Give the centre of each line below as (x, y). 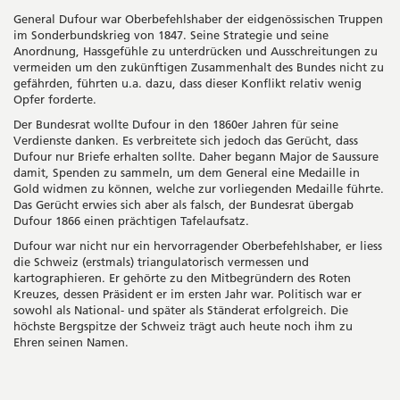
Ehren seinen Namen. (71, 342)
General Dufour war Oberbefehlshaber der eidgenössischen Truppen (198, 19)
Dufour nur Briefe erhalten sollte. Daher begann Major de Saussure (196, 157)
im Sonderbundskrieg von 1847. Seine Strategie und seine (171, 35)
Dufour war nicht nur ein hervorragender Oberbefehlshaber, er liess (198, 246)
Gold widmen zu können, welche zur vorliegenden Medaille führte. (199, 189)
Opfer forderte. (55, 100)
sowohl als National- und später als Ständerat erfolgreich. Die (181, 310)
